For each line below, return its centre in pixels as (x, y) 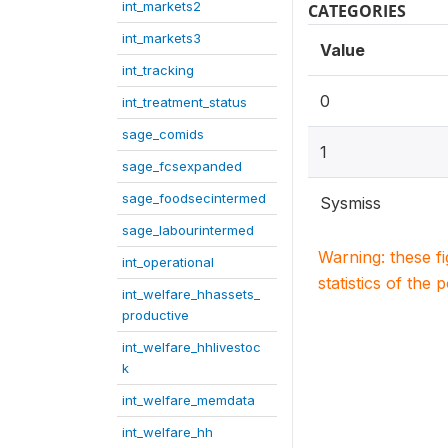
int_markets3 (161, 37)
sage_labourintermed (188, 229)
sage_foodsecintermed (194, 197)
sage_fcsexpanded (182, 165)
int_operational (168, 261)
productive (155, 314)
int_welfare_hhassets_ (191, 293)
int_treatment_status (184, 101)
